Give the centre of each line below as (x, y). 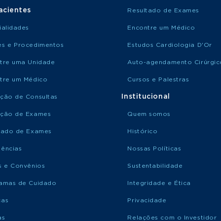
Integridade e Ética (159, 183)
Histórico (143, 131)
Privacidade (147, 200)
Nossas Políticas (154, 148)
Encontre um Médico (161, 28)
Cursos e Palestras (158, 79)
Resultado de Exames (164, 10)
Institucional (146, 97)
